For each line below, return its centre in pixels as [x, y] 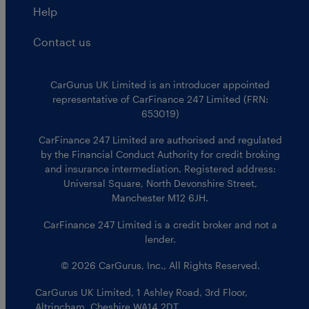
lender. [160, 239]
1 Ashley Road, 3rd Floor [191, 292]
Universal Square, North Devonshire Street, [160, 183]
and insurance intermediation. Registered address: [160, 169]
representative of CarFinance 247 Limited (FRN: [160, 99]
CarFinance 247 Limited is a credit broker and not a [160, 224]
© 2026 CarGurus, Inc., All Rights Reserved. [160, 266]
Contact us [62, 42]
